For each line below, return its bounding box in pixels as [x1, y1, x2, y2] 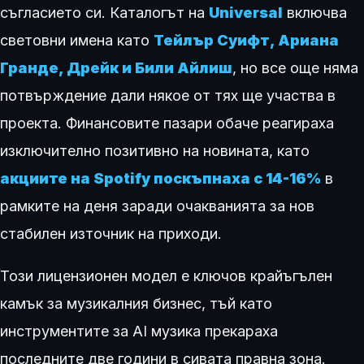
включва [283, 4, 347, 21]
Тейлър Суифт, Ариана [154, 32, 339, 49]
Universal [209, 4, 283, 21]
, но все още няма [232, 59, 358, 76]
